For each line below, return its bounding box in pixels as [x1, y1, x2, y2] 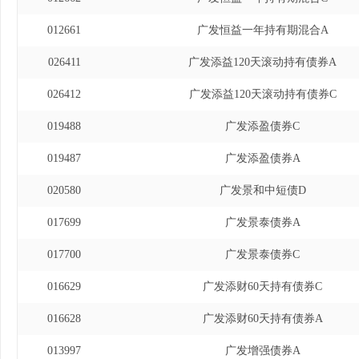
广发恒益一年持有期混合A [196, 24, 329, 36]
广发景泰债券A [224, 216, 301, 228]
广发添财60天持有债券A [202, 313, 323, 325]
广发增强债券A [224, 345, 301, 357]
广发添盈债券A [224, 152, 301, 164]
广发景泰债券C [225, 248, 300, 260]
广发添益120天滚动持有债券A [188, 56, 337, 68]
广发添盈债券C [225, 120, 300, 132]
